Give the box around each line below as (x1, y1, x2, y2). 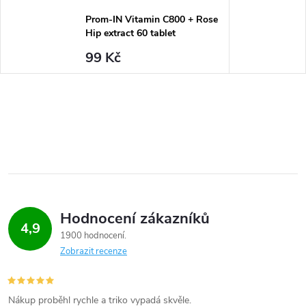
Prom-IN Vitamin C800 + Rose (85, 13, 218, 26)
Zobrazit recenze (60, 245, 127, 258)
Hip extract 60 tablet (85, 27, 176, 40)
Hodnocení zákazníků (60, 208, 210, 229)
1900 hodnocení (60, 229, 126, 242)
